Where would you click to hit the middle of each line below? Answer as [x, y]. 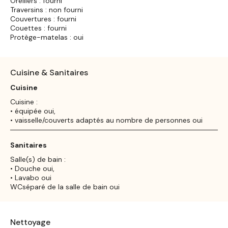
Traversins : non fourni [47, 9]
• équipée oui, [33, 111]
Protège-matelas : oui [47, 37]
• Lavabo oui [31, 177]
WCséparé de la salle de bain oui [65, 187]
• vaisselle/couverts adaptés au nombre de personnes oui [106, 120]
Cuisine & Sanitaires [49, 72]
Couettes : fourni [38, 28]
